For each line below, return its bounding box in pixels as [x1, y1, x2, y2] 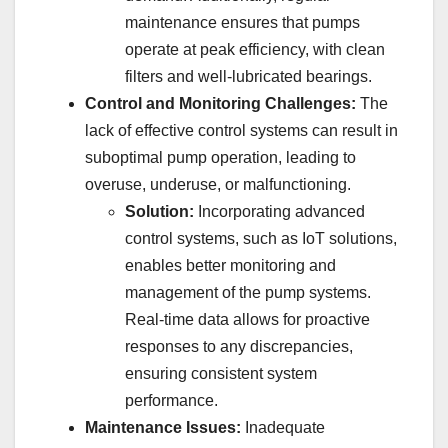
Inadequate [241, 419, 325, 437]
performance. [125, 392, 218, 410]
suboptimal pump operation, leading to [85, 149, 356, 167]
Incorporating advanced [194, 203, 365, 221]
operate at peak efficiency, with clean [125, 41, 385, 59]
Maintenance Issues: [85, 419, 241, 437]
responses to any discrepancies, [125, 338, 353, 356]
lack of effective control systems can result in [85, 122, 398, 140]
